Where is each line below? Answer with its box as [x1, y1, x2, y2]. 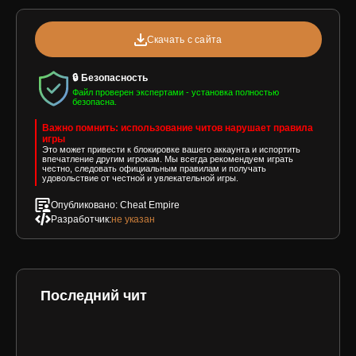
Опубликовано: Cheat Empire [50, 199, 180, 211]
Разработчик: [50, 213, 111, 225]
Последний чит [41, 287, 147, 304]
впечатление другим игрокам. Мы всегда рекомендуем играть [42, 153, 293, 164]
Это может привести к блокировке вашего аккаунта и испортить [42, 144, 300, 154]
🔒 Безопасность [72, 72, 148, 83]
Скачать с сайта [146, 33, 222, 45]
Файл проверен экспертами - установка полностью [72, 87, 279, 97]
